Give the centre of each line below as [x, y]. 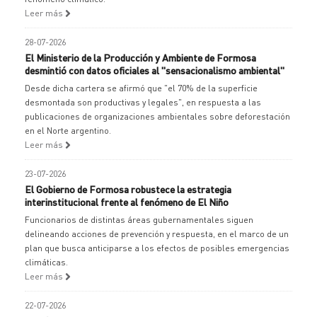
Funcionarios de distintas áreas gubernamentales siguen [139, 220]
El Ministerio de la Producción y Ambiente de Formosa [140, 57]
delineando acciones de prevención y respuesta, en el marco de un [157, 234]
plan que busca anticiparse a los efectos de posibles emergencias [157, 248]
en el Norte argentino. [68, 131]
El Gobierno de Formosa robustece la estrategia [128, 189]
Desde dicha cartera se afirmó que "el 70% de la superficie [141, 88]
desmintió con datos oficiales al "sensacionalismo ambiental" [155, 70]
